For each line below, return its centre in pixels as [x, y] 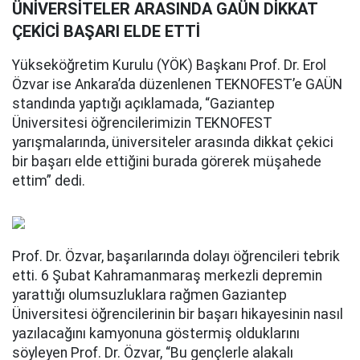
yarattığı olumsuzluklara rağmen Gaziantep [149, 295]
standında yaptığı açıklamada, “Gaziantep [143, 104]
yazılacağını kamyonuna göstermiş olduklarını [156, 333]
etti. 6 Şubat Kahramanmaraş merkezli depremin [167, 276]
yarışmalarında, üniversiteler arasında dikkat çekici [173, 142]
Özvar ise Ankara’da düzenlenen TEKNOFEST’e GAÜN [177, 84]
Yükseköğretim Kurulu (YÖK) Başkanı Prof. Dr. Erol [169, 65]
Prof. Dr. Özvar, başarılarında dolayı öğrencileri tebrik [176, 256]
